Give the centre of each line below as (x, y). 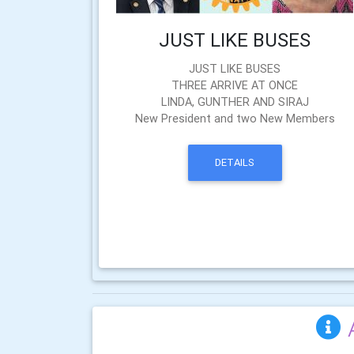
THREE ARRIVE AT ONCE (235, 85)
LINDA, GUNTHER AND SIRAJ (235, 102)
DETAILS (235, 163)
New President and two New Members (235, 119)
